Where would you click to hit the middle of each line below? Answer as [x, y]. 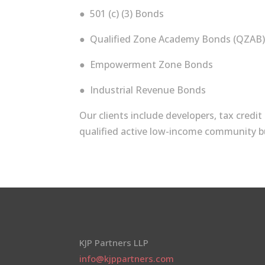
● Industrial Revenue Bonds [143, 90]
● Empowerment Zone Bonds [146, 64]
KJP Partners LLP [114, 243]
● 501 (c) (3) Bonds [122, 13]
